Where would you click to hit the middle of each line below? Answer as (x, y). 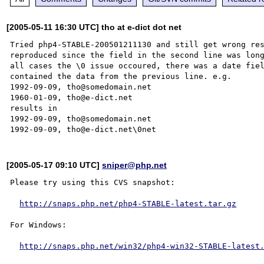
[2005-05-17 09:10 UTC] (55, 165)
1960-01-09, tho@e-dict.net (72, 97)
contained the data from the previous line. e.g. (121, 76)
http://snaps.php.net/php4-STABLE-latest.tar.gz (128, 203)
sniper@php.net (135, 165)
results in (34, 108)
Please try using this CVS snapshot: (93, 182)
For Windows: (39, 225)
